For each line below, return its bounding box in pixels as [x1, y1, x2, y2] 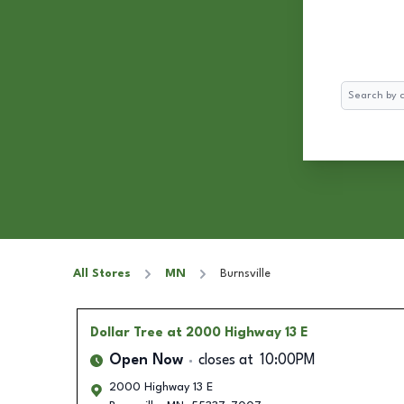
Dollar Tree [89, 326, 163, 339]
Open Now [108, 353, 183, 368]
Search [340, 84, 377, 96]
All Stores [73, 268, 131, 280]
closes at [197, 353, 253, 368]
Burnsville [220, 268, 271, 280]
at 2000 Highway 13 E [166, 326, 308, 339]
